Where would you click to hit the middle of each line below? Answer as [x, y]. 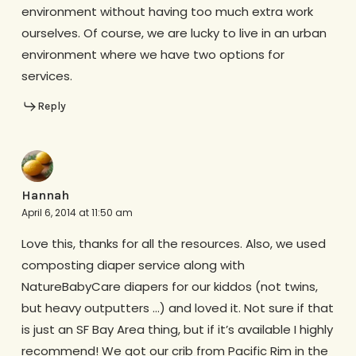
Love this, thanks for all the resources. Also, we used [173, 244]
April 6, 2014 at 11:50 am [77, 213]
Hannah [45, 195]
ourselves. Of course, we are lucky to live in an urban [174, 33]
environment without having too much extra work [167, 11]
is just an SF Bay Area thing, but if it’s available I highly [177, 330]
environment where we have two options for [153, 54]
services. [46, 75]
